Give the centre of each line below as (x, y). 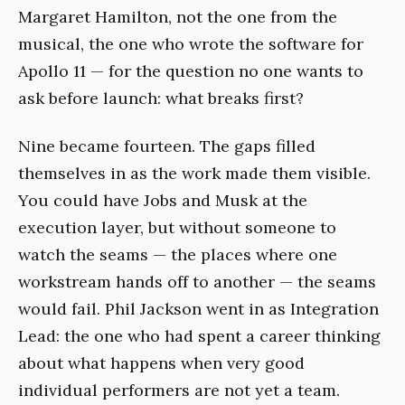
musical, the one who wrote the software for (191, 44)
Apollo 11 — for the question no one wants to (191, 71)
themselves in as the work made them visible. (194, 173)
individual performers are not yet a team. (179, 390)
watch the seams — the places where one (178, 254)
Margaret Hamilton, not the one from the (178, 17)
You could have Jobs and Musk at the (163, 200)
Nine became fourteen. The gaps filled (167, 146)
